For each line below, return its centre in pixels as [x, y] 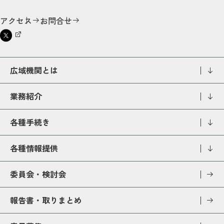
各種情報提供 [34, 148]
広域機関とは [34, 70]
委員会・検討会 [38, 174]
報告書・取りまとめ [46, 200]
